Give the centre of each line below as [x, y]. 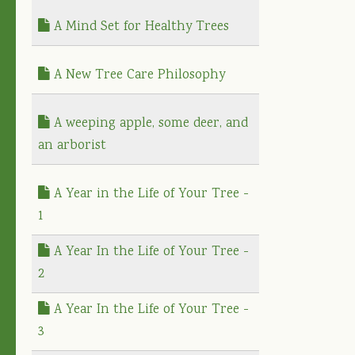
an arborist [72, 146]
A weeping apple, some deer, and [149, 124]
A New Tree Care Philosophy [137, 75]
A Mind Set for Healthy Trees [139, 27]
